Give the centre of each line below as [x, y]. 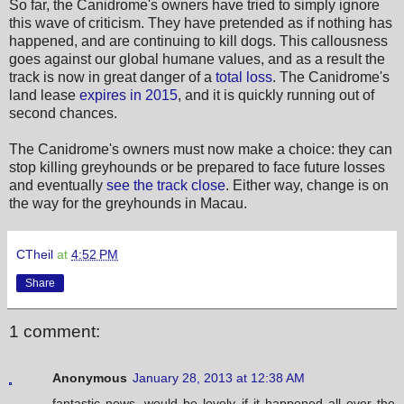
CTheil [35, 254]
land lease [44, 95]
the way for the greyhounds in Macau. [128, 203]
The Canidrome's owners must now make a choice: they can [201, 149]
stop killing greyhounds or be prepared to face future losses [197, 167]
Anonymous [90, 378]
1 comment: [55, 332]
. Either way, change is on [307, 185]
